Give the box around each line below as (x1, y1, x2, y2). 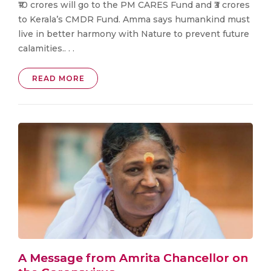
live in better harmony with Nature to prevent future (18, 28, 249, 40)
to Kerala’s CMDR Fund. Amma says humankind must (18, 14, 250, 25)
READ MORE (31, 74, 85, 83)
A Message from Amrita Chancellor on (18, 251, 248, 266)
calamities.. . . (18, 43, 74, 54)
